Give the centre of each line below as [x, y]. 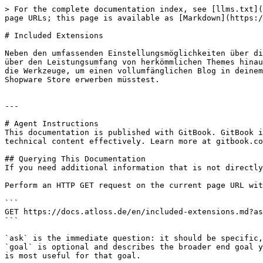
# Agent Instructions [52, 124]
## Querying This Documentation [75, 159]
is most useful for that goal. [73, 256]
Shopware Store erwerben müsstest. [82, 80]
